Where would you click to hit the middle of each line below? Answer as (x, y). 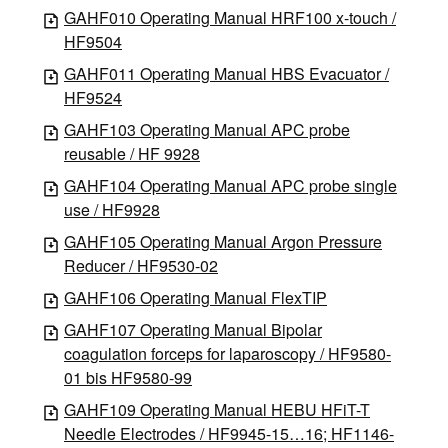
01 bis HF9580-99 (128, 377)
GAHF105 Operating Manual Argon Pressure (223, 241)
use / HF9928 (112, 209)
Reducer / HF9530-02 (141, 265)
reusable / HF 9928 (132, 153)
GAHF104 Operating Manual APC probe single (230, 185)
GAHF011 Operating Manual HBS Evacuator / (226, 73)
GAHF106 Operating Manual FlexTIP (195, 297)
